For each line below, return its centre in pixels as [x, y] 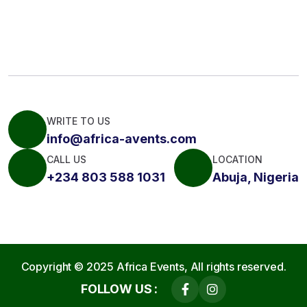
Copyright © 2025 [69, 267]
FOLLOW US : [119, 289]
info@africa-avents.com [122, 138]
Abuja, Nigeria [256, 177]
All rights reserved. [237, 267]
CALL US [66, 159]
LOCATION [237, 159]
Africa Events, [152, 267]
